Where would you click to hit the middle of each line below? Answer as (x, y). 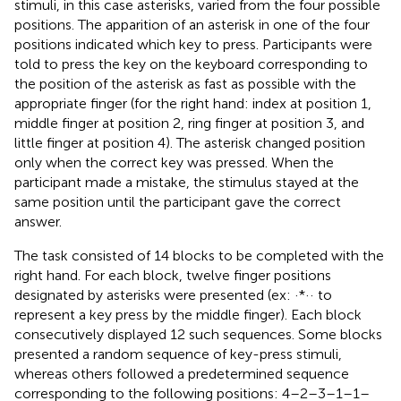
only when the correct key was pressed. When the (174, 162)
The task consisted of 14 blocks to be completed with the (199, 255)
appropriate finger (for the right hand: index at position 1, (193, 103)
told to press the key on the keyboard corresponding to (191, 64)
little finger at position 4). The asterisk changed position (190, 142)
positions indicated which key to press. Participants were (193, 44)
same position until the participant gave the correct (178, 201)
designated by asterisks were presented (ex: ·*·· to (173, 294)
